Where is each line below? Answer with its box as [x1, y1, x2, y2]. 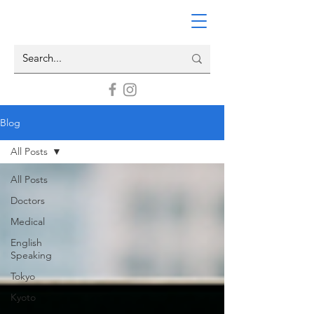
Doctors [11, 194, 45, 207]
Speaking [11, 249, 52, 261]
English [11, 236, 42, 249]
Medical [11, 215, 45, 228]
